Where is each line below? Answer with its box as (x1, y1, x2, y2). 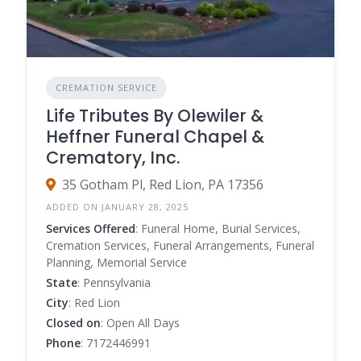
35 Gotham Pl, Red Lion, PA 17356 (62, 176, 263, 194)
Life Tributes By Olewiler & (46, 104, 263, 128)
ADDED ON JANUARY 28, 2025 (46, 201, 189, 214)
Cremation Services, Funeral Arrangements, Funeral (46, 238, 314, 254)
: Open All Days (101, 315, 180, 331)
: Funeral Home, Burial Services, (135, 221, 301, 237)
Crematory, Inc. (46, 146, 180, 170)
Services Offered (46, 221, 135, 237)
